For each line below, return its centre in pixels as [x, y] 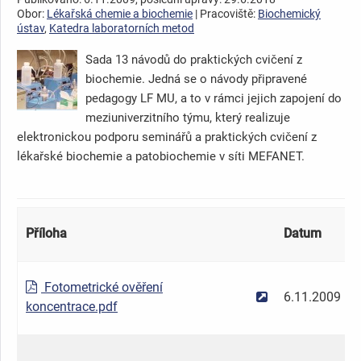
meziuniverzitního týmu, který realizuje [188, 117]
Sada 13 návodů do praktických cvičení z [194, 59]
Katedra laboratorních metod [122, 28]
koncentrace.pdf [72, 306]
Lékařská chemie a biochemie [120, 13]
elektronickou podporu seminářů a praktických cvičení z [167, 137]
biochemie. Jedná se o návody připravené [196, 79]
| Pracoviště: [225, 13]
